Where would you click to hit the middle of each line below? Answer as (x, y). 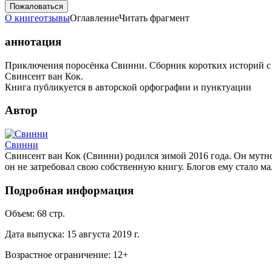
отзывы (54, 18)
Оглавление (94, 18)
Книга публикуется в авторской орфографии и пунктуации (128, 87)
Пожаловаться (36, 7)
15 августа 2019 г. (103, 234)
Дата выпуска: (35, 234)
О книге (22, 18)
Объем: (20, 214)
